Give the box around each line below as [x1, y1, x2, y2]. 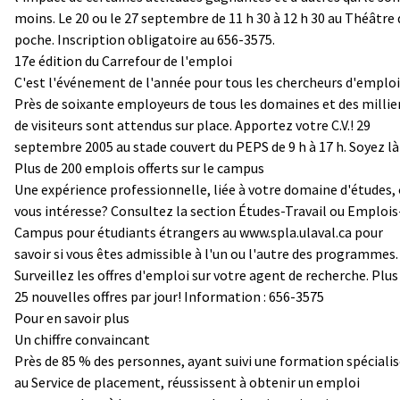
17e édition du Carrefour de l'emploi [14, 51, 232, 70]
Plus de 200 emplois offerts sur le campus [14, 158, 264, 177]
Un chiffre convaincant [14, 329, 150, 348]
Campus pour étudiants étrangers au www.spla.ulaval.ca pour [14, 222, 383, 241]
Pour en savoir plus [14, 308, 129, 327]
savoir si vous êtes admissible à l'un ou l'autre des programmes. [14, 244, 398, 262]
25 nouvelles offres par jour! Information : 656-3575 [14, 287, 324, 305]
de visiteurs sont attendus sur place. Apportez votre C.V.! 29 [14, 115, 371, 134]
